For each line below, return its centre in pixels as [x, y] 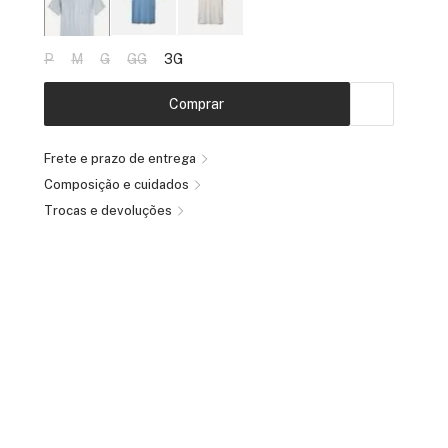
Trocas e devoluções [107, 210]
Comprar [197, 103]
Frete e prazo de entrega [119, 158]
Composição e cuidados [116, 184]
